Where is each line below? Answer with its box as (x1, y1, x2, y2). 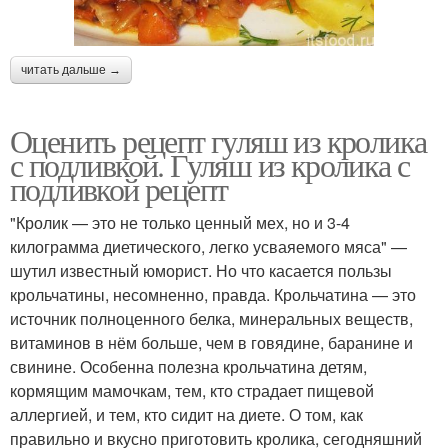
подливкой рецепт (10, 166, 228, 210)
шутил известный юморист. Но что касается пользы (10, 258, 392, 282)
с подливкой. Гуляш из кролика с (10, 142, 410, 186)
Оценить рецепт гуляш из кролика (10, 118, 427, 162)
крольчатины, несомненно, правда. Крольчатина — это (10, 282, 416, 306)
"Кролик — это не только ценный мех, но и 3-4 (10, 210, 350, 234)
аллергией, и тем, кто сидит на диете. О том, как (10, 402, 363, 426)
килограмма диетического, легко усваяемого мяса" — (10, 234, 407, 258)
